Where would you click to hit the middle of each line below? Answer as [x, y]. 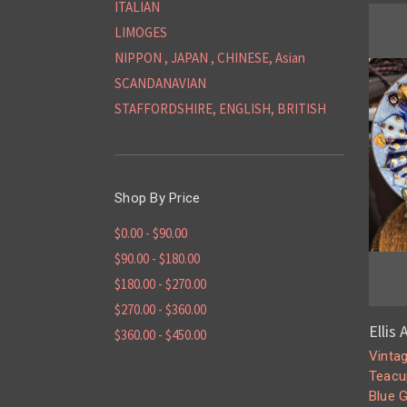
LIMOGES [141, 32]
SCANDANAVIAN [160, 83]
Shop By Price [158, 198]
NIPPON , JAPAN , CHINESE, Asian [210, 58]
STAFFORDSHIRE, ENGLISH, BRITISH [220, 109]
